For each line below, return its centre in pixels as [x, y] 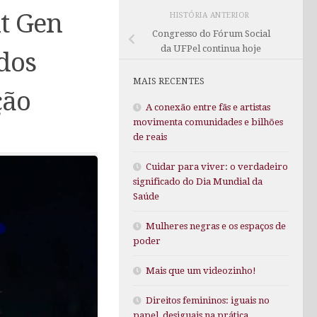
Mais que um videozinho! [201, 271]
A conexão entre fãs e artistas [208, 108]
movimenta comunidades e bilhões [208, 122]
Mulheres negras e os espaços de [216, 226]
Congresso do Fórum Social [211, 34]
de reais [150, 137]
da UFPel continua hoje [211, 49]
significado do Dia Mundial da [198, 182]
